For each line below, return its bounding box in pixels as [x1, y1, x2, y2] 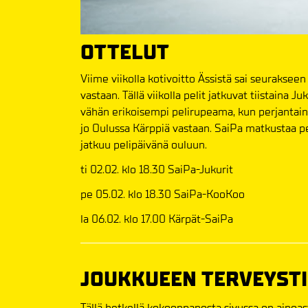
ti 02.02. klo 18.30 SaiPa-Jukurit [80, 162, 233, 177]
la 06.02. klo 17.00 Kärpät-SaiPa [80, 211, 233, 226]
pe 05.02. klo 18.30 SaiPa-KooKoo [80, 186, 245, 201]
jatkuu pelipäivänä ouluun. [80, 137, 207, 152]
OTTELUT [80, 40, 169, 65]
